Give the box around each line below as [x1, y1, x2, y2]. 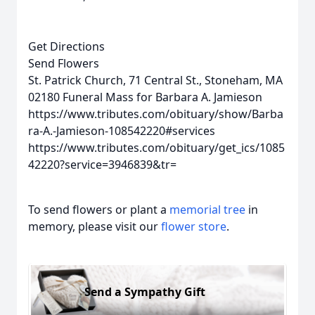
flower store [161, 219, 226, 234]
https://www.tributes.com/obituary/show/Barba [28, 106, 283, 122]
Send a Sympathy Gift [84, 283, 205, 300]
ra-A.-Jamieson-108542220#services [28, 123, 215, 139]
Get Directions [28, 39, 105, 54]
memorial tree [169, 202, 245, 217]
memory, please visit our [28, 219, 161, 234]
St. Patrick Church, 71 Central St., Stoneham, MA [28, 72, 283, 88]
